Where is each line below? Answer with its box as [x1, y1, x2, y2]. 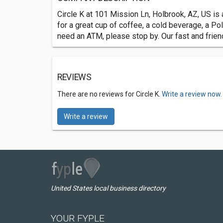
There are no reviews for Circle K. [57, 90, 162, 98]
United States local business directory [51, 184, 166, 192]
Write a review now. [162, 90, 222, 98]
